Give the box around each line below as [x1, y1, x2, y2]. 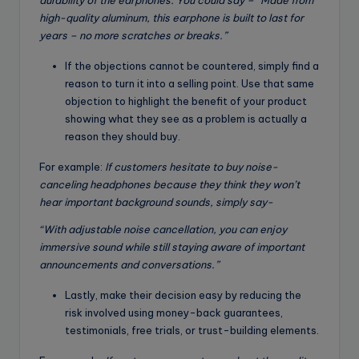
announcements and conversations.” [39, 258, 219, 272]
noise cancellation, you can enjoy [121, 223, 287, 236]
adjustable [68, 223, 121, 236]
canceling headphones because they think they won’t [39, 178, 300, 192]
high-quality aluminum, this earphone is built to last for [39, 11, 304, 25]
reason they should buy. [65, 130, 180, 143]
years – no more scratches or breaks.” [39, 29, 227, 42]
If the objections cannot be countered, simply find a [65, 59, 319, 73]
